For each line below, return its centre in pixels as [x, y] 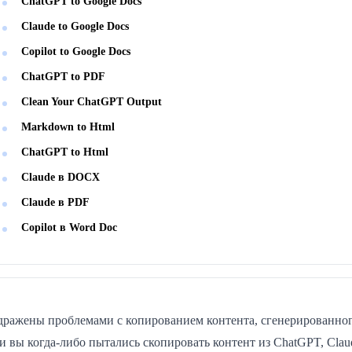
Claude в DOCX [60, 177]
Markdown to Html [68, 127]
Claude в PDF [55, 202]
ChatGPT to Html [65, 152]
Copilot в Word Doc [69, 227]
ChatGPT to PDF [63, 77]
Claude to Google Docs [75, 26]
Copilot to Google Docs [76, 51]
